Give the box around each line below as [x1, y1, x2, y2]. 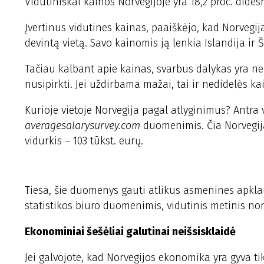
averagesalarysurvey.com [25, 119, 140, 132]
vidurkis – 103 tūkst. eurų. [25, 134, 143, 147]
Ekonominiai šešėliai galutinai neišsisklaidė [25, 225, 236, 238]
